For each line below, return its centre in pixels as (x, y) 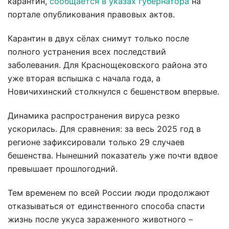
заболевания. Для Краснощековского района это (108, 65)
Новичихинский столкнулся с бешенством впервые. (113, 91)
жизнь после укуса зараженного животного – (100, 219)
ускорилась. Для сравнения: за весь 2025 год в (104, 129)
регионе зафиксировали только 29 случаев (96, 142)
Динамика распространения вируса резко (94, 115)
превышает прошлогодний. (63, 168)
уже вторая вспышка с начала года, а (84, 78)
